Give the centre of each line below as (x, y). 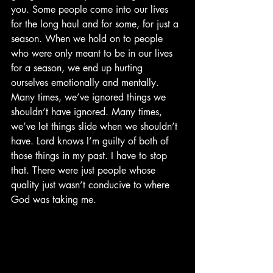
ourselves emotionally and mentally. (87, 82)
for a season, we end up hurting (78, 68)
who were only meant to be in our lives (93, 53)
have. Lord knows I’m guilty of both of (91, 141)
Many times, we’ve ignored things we (90, 97)
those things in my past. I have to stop (90, 155)
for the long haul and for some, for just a (96, 24)
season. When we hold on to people (88, 38)
